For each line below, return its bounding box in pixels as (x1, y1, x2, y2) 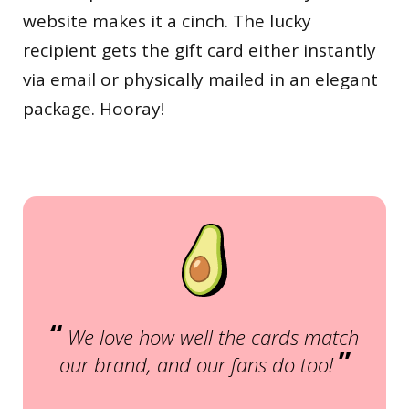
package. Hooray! (23, 96, 164, 121)
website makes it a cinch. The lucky (23, 8, 311, 33)
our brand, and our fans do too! (58, 350, 333, 378)
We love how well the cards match (68, 322, 359, 351)
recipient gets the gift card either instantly (23, 37, 376, 62)
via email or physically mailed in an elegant (23, 67, 378, 91)
